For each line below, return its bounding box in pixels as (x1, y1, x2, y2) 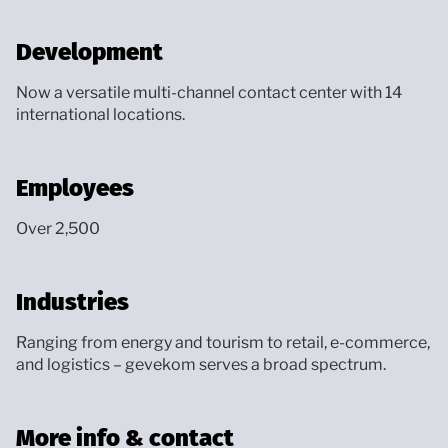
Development (16, 37, 163, 66)
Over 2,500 (16, 218, 100, 238)
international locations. (16, 104, 185, 124)
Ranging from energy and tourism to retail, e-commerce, (16, 332, 430, 352)
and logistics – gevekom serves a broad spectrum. (16, 354, 386, 374)
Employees (16, 173, 134, 202)
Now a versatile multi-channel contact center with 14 (16, 82, 402, 102)
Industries (16, 287, 129, 316)
